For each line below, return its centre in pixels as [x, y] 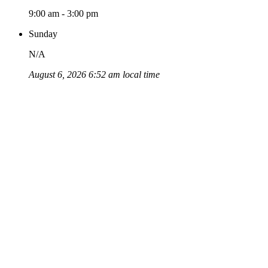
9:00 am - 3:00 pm [63, 14]
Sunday [43, 34]
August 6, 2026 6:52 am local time [94, 75]
